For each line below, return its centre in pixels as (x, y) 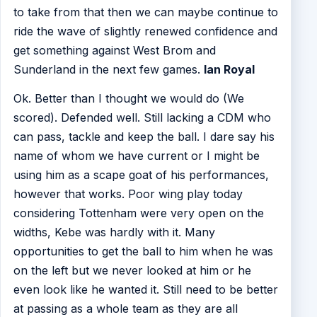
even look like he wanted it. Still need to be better (145, 290)
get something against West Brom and (114, 50)
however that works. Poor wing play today (128, 194)
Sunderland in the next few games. (108, 69)
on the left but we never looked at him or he (132, 271)
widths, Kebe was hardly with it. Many (114, 232)
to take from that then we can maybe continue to (145, 12)
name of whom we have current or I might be (136, 156)
